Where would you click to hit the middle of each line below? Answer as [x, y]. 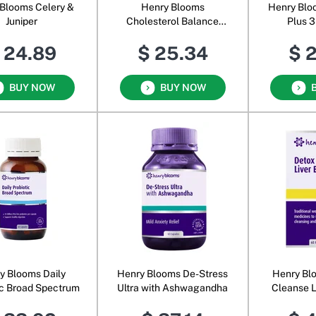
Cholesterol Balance [173, 22]
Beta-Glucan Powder [173, 36]
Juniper [22, 22]
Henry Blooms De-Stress [173, 273]
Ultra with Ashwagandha [173, 287]
